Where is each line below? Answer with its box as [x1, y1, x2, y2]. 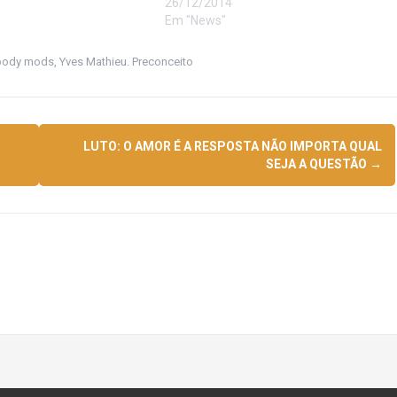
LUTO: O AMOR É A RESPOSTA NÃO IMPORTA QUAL [82, 138, 382, 153]
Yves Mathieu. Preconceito [58, 54, 193, 68]
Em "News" [164, 12, 226, 27]
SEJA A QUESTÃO [265, 156, 370, 171]
